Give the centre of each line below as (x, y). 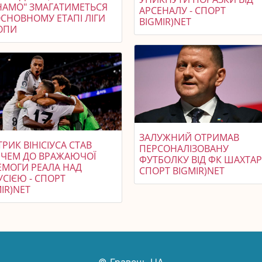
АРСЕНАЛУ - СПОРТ (183, 11)
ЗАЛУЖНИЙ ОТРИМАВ (189, 138)
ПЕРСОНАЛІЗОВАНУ (184, 149)
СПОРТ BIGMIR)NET (182, 171)
